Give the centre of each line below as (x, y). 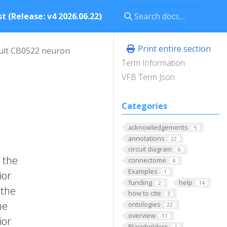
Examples (143, 171)
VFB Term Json (148, 77)
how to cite (144, 193)
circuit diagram (150, 149)
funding (140, 182)
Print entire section (173, 49)
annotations (146, 138)
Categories (144, 106)
